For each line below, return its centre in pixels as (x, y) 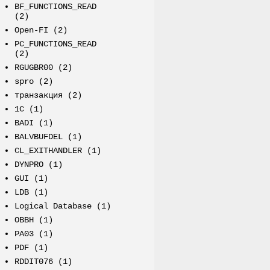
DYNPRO (29, 165)
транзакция (38, 96)
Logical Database (53, 206)
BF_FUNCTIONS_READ (55, 7)
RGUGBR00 (33, 68)
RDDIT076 (33, 262)
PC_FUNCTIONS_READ (55, 44)
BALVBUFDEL (38, 137)
